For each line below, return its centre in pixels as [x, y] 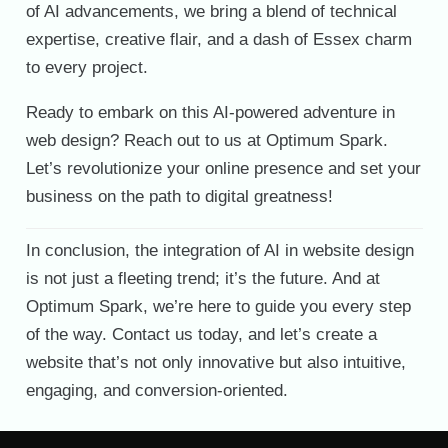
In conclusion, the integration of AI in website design [219, 251]
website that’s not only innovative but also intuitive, [215, 363]
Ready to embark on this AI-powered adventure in [210, 112]
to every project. [86, 67]
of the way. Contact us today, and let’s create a [201, 335]
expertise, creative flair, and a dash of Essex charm [218, 39]
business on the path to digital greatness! [179, 196]
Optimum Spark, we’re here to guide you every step [218, 307]
